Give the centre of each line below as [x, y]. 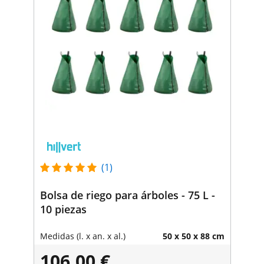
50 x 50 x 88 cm [193, 236]
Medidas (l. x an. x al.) [82, 236]
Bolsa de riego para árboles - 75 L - [127, 195]
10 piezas [63, 209]
